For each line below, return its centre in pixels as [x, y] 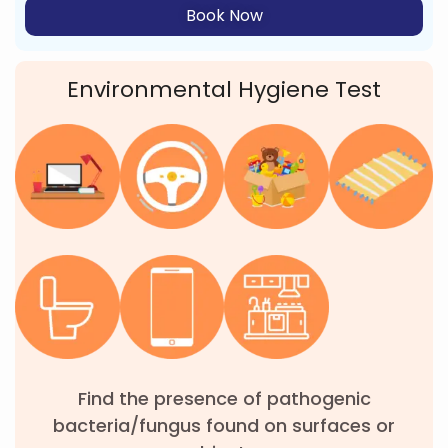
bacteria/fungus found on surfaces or [224, 426]
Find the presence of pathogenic [224, 399]
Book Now [224, 16]
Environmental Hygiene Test [224, 90]
